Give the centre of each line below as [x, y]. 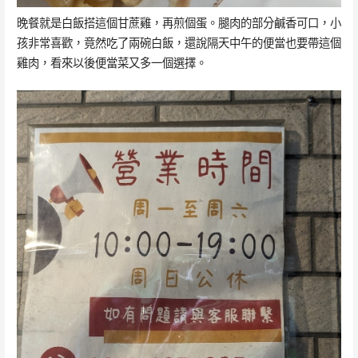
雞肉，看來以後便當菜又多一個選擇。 [111, 63]
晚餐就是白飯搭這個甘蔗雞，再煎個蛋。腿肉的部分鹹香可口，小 [179, 23]
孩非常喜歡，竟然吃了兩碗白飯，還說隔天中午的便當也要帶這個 [179, 43]
